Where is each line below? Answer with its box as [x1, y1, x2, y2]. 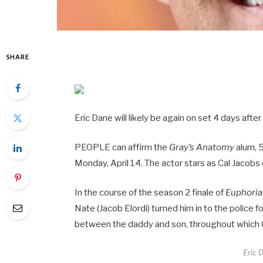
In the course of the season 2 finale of [75, 187, 226, 198]
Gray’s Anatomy [169, 141, 235, 153]
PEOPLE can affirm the [75, 141, 170, 153]
